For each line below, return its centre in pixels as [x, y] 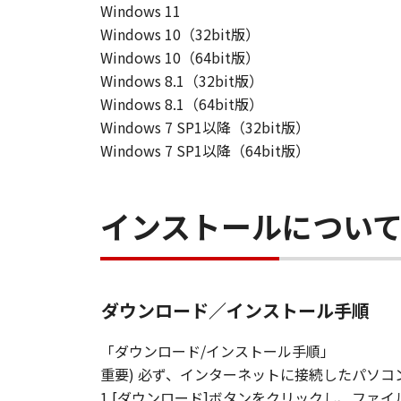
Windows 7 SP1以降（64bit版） [205, 150]
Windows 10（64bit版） [180, 57]
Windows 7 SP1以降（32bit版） [205, 127]
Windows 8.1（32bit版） [182, 81]
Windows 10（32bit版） [180, 34]
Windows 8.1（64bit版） [182, 104]
